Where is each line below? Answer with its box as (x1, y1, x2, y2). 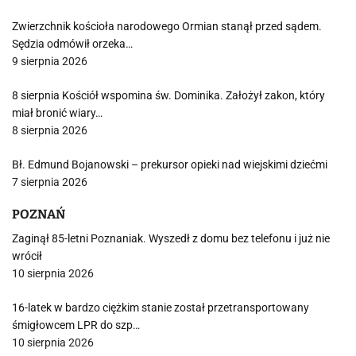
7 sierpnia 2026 (12, 176, 87, 188)
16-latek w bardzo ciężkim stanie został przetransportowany (12, 301, 309, 314)
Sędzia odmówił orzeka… (12, 37, 133, 50)
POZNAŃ (12, 207, 65, 222)
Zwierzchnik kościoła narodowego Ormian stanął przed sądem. (12, 20, 322, 33)
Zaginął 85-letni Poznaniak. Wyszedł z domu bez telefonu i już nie (12, 232, 330, 245)
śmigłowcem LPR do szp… (12, 319, 140, 331)
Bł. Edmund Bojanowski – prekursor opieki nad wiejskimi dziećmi (12, 158, 327, 171)
